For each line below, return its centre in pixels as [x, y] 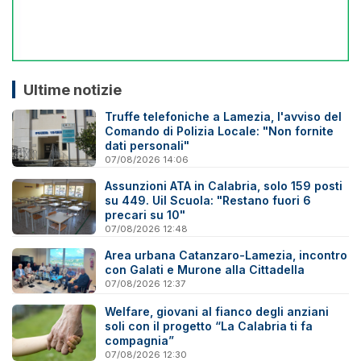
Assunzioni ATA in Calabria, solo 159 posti [224, 186]
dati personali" [147, 145]
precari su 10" [145, 215]
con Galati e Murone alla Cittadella [205, 269]
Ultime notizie [72, 90]
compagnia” [140, 341]
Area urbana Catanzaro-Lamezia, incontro [226, 255]
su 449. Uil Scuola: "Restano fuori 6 [208, 201]
